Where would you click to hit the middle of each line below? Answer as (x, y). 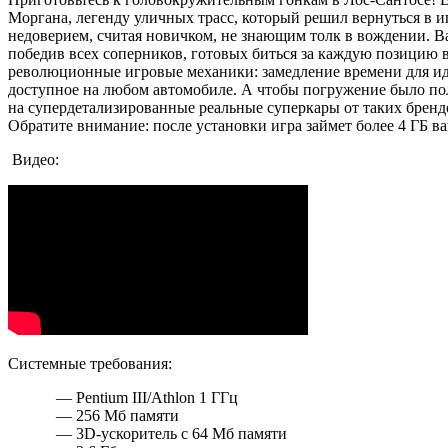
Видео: (33, 160)
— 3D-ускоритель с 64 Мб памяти (167, 434)
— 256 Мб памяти (113, 416)
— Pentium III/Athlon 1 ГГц (143, 398)
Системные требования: (90, 364)
